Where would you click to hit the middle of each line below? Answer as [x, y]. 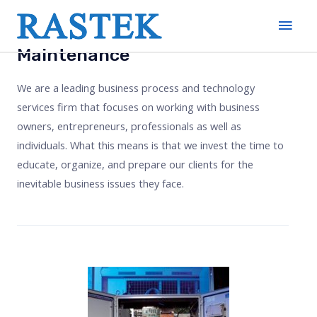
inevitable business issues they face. [100, 183]
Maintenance [73, 55]
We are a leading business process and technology [136, 88]
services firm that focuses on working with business [138, 107]
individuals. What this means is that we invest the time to [150, 145]
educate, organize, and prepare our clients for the [135, 164]
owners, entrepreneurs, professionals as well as [129, 126]
